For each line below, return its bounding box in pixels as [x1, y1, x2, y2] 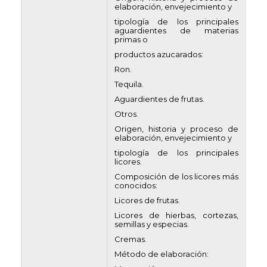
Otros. [114, 109, 138, 119]
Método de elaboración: [114, 249, 209, 259]
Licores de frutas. [114, 195, 180, 205]
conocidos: [114, 181, 157, 190]
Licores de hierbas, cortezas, [114, 210, 238, 220]
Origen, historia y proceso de [114, 124, 238, 133]
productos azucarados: [114, 49, 203, 59]
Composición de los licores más [114, 172, 238, 181]
